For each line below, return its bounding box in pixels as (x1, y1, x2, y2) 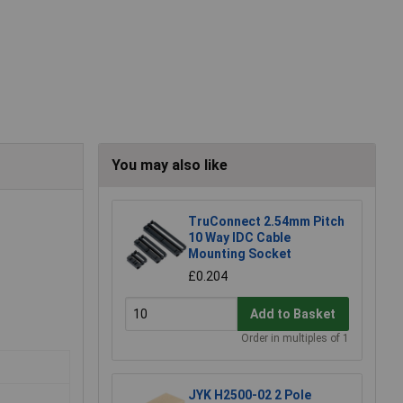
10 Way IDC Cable (188, 230, 291, 246)
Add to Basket (250, 306, 336, 321)
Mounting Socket (188, 246, 291, 262)
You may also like (112, 157, 228, 175)
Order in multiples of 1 (241, 332, 349, 345)
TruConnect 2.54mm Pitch (188, 214, 345, 229)
